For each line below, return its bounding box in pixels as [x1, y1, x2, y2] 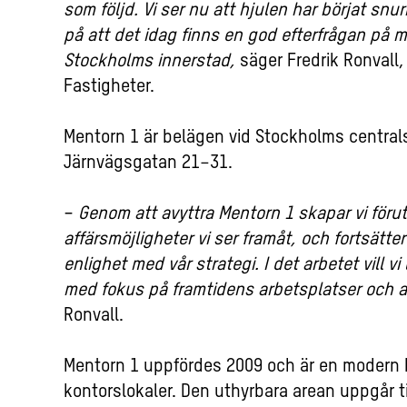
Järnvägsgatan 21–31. [64, 154, 233, 174]
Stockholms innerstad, [64, 53, 235, 72]
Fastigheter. [64, 78, 154, 97]
